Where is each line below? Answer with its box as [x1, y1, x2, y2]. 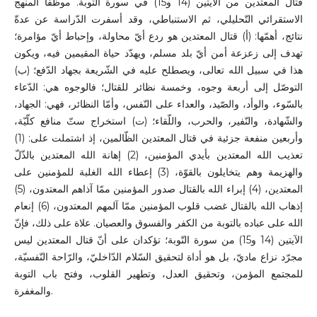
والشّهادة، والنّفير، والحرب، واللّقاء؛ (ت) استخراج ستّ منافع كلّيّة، [13, 115, 304, 128]
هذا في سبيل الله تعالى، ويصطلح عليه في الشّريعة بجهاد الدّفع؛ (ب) [13, 64, 304, 77]
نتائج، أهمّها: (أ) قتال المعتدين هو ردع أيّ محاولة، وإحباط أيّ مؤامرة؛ [13, 30, 304, 43]
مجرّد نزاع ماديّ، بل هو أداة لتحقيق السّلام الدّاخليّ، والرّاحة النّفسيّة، [13, 250, 304, 264]
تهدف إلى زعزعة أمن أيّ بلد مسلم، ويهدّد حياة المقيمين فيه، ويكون [13, 47, 304, 60]
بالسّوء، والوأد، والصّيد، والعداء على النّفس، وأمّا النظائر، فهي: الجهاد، [13, 98, 304, 111]
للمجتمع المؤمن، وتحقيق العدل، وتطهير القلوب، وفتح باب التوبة [13, 267, 304, 281]
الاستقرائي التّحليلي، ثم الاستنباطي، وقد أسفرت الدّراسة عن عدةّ [13, 13, 304, 26]
